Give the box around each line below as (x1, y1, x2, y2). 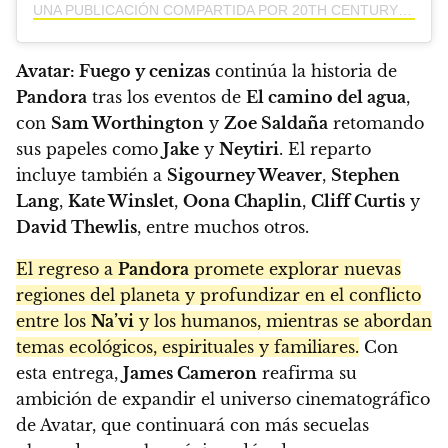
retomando (328, 112, 424, 133)
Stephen (331, 164, 400, 185)
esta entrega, (16, 362, 123, 383)
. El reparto (279, 138, 371, 159)
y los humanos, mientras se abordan (134, 310, 432, 331)
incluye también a (16, 164, 167, 185)
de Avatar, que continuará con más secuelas (16, 414, 369, 435)
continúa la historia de (210, 60, 397, 81)
